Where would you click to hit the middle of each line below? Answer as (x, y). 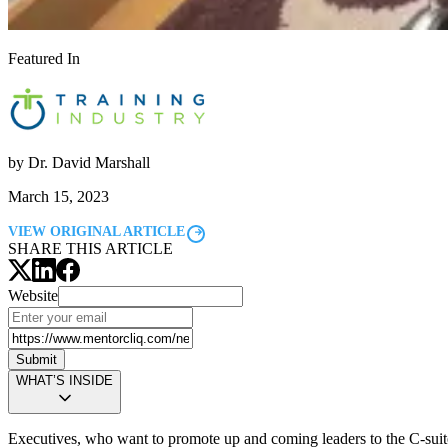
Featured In (44, 58)
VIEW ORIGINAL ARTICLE (96, 231)
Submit (36, 359)
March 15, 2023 (58, 196)
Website (33, 295)
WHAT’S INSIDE (64, 380)
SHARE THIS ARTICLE (90, 248)
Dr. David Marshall (89, 162)
